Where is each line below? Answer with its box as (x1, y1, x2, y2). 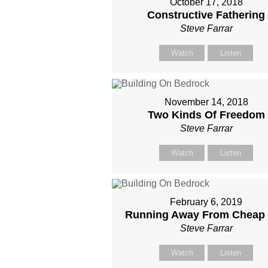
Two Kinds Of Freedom (147, 109, 265, 121)
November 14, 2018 (164, 97, 248, 107)
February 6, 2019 (170, 197, 243, 207)
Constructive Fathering (147, 9, 266, 21)
